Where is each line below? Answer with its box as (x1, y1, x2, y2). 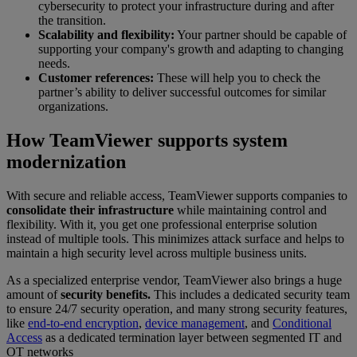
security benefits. (57, 287, 151, 301)
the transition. (38, 13, 106, 27)
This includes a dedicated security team (151, 287, 350, 301)
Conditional (273, 316, 331, 330)
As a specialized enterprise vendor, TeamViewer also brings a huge (6, 273, 342, 287)
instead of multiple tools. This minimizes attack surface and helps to (6, 231, 344, 245)
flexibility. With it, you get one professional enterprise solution (6, 217, 317, 231)
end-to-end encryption (28, 316, 139, 330)
